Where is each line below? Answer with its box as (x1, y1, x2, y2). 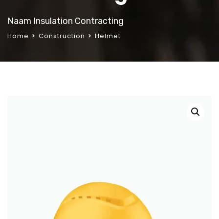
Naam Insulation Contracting (7, 15, 124, 26)
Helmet (95, 31, 121, 41)
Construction (39, 31, 85, 41)
